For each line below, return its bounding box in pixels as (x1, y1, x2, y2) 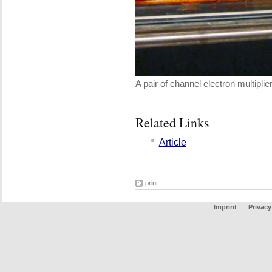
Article (158, 137, 186, 148)
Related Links (135, 114, 209, 131)
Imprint (213, 203, 237, 211)
